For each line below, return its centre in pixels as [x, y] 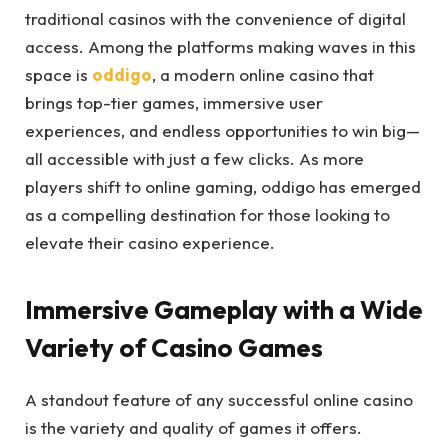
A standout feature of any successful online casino [219, 400]
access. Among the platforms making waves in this [220, 46]
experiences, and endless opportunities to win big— [222, 130]
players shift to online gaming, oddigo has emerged [223, 186]
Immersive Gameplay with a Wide [224, 310]
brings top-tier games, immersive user [174, 102]
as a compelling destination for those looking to [207, 214]
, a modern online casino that [263, 74]
